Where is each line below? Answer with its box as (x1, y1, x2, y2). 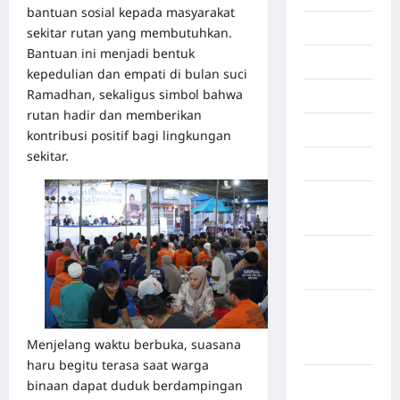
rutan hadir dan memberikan (27, 106, 202, 124)
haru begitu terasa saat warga (27, 355, 209, 373)
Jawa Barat (303, 156, 371, 172)
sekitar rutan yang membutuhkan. (27, 24, 232, 42)
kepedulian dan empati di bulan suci (27, 65, 247, 83)
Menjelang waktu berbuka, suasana (27, 335, 241, 353)
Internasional (303, 54, 385, 71)
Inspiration (303, 21, 371, 37)
